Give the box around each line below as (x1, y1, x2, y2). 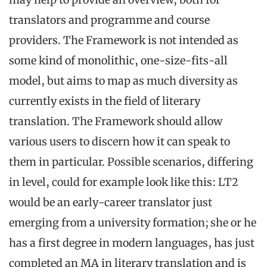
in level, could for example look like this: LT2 (9, 175, 238, 190)
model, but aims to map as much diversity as (9, 74, 238, 88)
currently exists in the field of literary (9, 94, 200, 108)
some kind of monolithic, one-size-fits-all (9, 54, 228, 68)
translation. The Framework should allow (9, 114, 222, 129)
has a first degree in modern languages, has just (9, 236, 254, 250)
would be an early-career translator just (9, 195, 212, 210)
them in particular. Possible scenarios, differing (9, 155, 253, 169)
